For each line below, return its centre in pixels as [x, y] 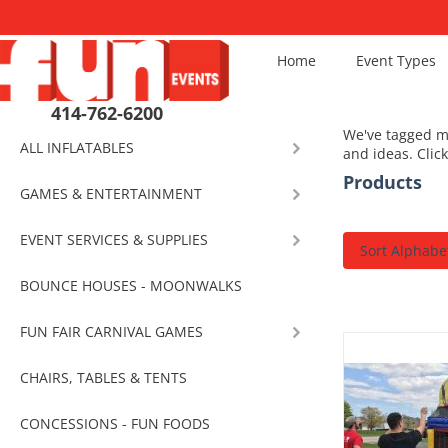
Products [383, 181]
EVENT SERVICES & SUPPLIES [114, 239]
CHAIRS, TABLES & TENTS [103, 377]
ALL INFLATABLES [77, 147]
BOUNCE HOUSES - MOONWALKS [131, 285]
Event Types [396, 60]
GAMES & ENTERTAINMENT [111, 193]
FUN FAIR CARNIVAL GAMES [111, 331]
